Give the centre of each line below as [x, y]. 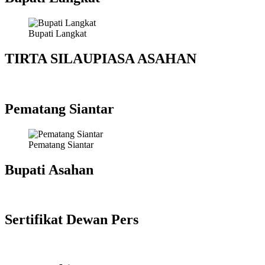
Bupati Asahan [49, 169]
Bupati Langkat [57, 33]
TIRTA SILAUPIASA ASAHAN [101, 58]
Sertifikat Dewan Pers [72, 220]
